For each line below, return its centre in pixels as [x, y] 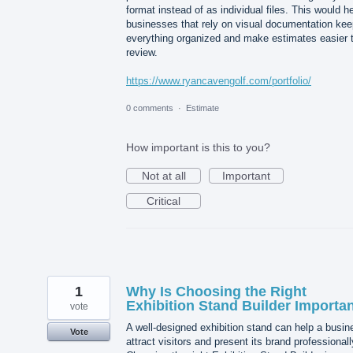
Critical [163, 201]
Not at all [163, 175]
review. [142, 52]
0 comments [150, 108]
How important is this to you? [198, 147]
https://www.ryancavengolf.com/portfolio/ [219, 80]
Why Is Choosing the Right [216, 291]
